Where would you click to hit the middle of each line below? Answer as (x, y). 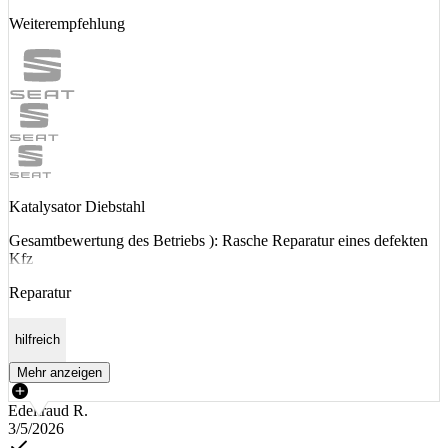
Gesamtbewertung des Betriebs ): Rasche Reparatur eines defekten (218, 241)
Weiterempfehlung (67, 24)
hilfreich (37, 340)
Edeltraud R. (48, 410)
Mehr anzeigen (59, 372)
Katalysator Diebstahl (77, 207)
